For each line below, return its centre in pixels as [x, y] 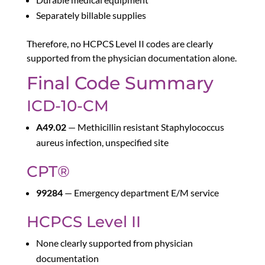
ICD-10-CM [67, 106]
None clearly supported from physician [114, 243]
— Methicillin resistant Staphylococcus [145, 127]
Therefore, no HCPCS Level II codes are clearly [119, 44]
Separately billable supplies [91, 15]
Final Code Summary [120, 83]
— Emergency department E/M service [140, 193]
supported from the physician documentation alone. [131, 58]
